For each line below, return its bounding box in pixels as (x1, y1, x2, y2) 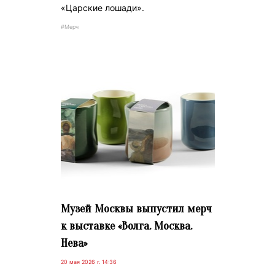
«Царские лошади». (60, 2, 144, 14)
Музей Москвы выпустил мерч (60, 202, 212, 216)
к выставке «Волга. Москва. (60, 219, 192, 233)
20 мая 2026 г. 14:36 (60, 258, 117, 266)
